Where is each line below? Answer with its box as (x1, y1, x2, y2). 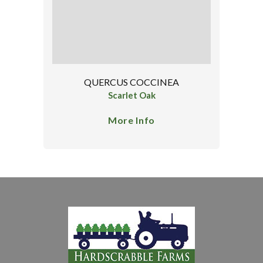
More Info (108, 114, 155, 126)
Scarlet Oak (107, 90, 156, 101)
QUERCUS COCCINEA (84, 76, 179, 87)
